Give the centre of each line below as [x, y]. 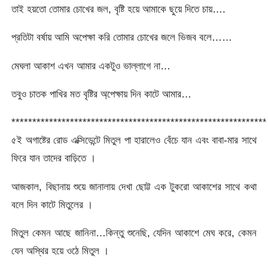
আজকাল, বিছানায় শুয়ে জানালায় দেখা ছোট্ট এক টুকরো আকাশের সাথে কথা [134, 186]
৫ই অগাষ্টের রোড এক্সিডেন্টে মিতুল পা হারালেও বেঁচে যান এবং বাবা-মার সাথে [134, 140]
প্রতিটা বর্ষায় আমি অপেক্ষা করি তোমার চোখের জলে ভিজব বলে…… [122, 37]
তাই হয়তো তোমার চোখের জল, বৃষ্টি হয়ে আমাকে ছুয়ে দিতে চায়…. [119, 9]
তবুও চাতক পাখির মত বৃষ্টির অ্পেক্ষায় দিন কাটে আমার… [102, 94]
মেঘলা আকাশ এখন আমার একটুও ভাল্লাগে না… [91, 66]
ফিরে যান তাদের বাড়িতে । [54, 158]
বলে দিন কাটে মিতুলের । [52, 204]
